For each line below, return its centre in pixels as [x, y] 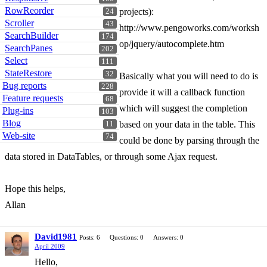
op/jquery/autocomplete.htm [172, 44]
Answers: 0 [168, 237]
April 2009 [50, 246]
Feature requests [33, 98]
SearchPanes [29, 48]
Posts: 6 [90, 237]
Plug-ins [18, 111]
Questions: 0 [127, 237]
